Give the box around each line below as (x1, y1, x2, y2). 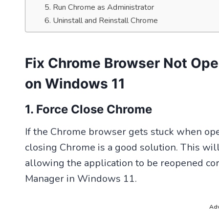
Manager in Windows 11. (25, 172, 137, 185)
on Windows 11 (25, 75, 125, 92)
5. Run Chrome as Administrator (44, 1, 154, 13)
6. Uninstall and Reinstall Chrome (44, 15, 158, 26)
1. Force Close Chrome (25, 102, 152, 116)
